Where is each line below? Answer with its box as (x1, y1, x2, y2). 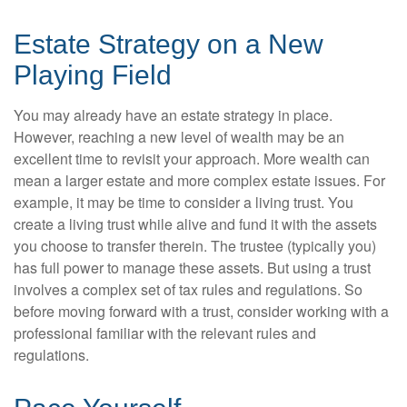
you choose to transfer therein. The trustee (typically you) (14, 235, 376, 256)
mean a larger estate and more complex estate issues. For (14, 170, 385, 191)
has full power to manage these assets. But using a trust (14, 257, 371, 278)
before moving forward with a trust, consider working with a (14, 301, 389, 322)
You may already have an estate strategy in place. (14, 104, 333, 125)
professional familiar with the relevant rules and (14, 323, 316, 343)
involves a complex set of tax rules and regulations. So (14, 279, 362, 300)
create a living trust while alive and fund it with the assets (14, 213, 377, 234)
